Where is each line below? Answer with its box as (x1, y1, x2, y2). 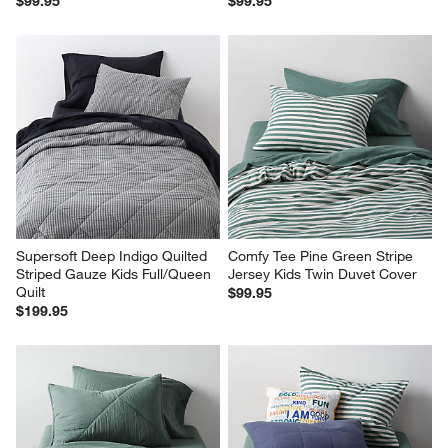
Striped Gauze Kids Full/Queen (16, 264, 216, 283)
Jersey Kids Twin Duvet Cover (228, 264, 417, 283)
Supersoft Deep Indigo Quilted (16, 246, 212, 265)
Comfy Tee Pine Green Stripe (228, 246, 417, 265)
